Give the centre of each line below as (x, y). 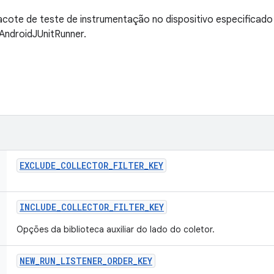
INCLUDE (38, 207)
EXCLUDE (38, 165)
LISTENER (81, 261)
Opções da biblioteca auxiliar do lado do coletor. (116, 229)
